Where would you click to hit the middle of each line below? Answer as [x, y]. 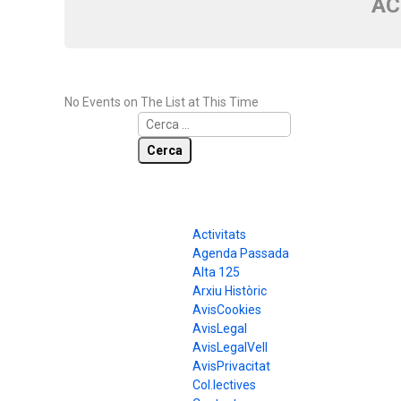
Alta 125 [216, 272]
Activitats [219, 234]
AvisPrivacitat [231, 366]
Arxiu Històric [230, 290]
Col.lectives [224, 384]
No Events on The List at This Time [162, 102]
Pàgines [172, 196]
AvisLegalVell [230, 347]
